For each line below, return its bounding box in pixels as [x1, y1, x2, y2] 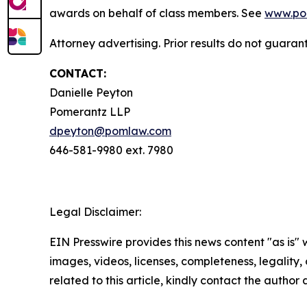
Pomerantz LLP [49, 105, 130, 119]
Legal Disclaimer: [49, 205, 141, 219]
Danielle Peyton [49, 86, 133, 100]
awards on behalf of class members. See [49, 6, 265, 21]
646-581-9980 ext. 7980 [49, 143, 176, 158]
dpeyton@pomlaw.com [49, 124, 171, 138]
